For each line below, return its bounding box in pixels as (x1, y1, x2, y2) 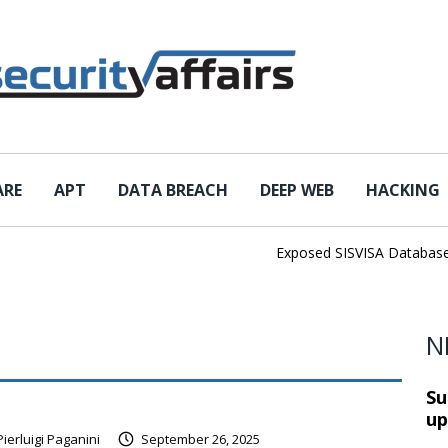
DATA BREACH (118, 179, 228, 201)
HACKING (366, 179, 440, 201)
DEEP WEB (260, 179, 334, 201)
